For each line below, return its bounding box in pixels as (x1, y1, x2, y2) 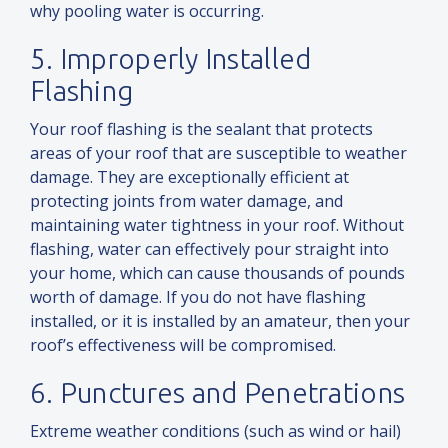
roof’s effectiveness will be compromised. (30, 334, 336, 357)
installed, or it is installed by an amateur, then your (30, 310, 410, 333)
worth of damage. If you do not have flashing (30, 286, 366, 309)
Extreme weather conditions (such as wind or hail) (30, 420, 401, 443)
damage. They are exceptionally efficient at (30, 166, 349, 189)
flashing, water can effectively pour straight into (30, 238, 389, 261)
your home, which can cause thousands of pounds (30, 262, 405, 285)
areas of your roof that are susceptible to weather (30, 142, 407, 165)
